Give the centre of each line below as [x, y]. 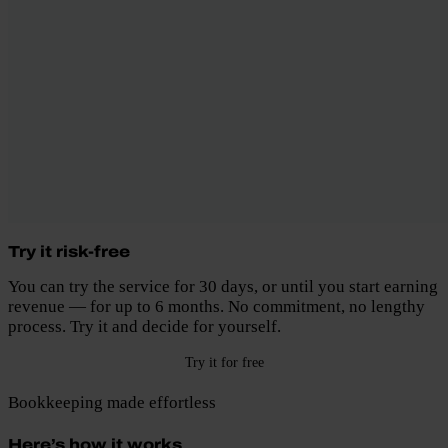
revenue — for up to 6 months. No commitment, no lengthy [216, 307]
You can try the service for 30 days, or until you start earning [223, 287]
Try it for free [224, 362]
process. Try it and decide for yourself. [144, 327]
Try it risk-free [69, 252]
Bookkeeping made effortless [112, 403]
